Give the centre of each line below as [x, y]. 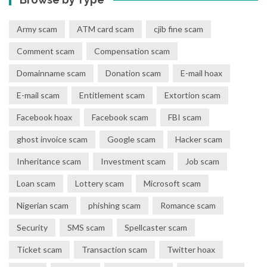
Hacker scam [199, 139]
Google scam [131, 139]
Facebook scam [120, 117]
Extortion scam [193, 95]
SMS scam [86, 227]
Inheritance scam [49, 161]
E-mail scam [38, 95]
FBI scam [185, 117]
